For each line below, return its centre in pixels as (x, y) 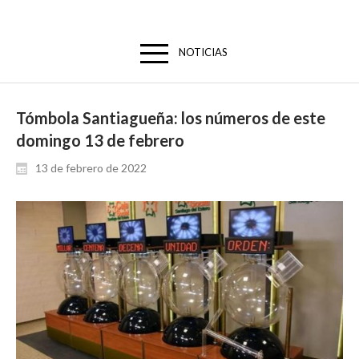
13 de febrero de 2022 (91, 168)
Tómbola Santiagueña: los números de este (171, 118)
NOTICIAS (203, 52)
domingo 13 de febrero (100, 141)
